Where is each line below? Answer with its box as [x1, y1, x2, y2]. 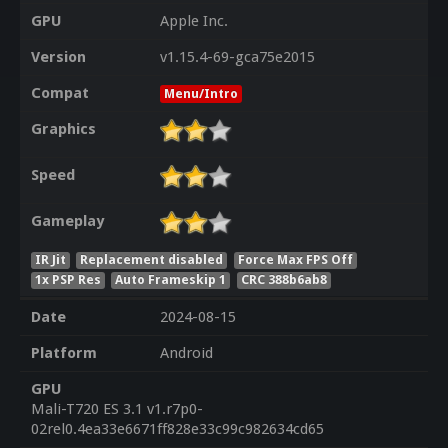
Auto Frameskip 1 [115, 271, 227, 287]
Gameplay [30, 212, 104, 231]
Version [30, 48, 86, 67]
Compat [30, 84, 89, 103]
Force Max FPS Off [238, 251, 354, 267]
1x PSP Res [34, 271, 101, 287]
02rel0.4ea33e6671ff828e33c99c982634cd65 [30, 420, 324, 439]
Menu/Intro [163, 86, 238, 102]
